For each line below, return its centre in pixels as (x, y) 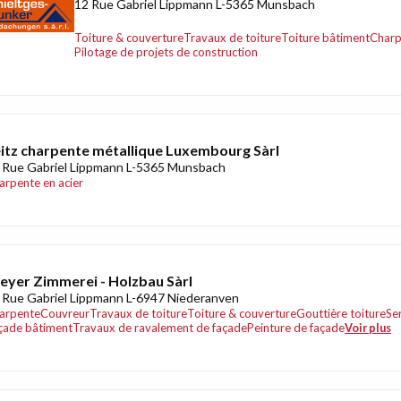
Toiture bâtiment (325, 38)
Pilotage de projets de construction (166, 52)
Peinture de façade (296, 328)
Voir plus (368, 328)
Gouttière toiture (341, 313)
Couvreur (65, 313)
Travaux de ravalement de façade (160, 328)
